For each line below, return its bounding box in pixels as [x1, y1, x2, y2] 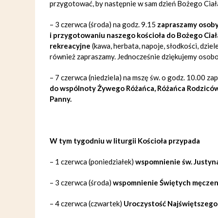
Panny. [50, 94, 72, 103]
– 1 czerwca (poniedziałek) [50, 157, 135, 166]
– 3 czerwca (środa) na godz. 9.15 [50, 20, 157, 29]
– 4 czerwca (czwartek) [50, 199, 124, 208]
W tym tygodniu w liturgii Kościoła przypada [50, 136, 200, 145]
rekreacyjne [50, 41, 92, 50]
